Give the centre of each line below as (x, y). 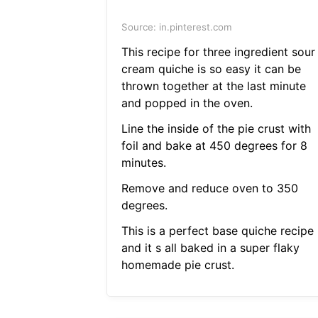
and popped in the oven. (187, 103)
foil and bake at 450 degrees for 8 (214, 146)
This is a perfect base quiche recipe (217, 231)
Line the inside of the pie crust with (216, 129)
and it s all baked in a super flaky (210, 248)
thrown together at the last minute (213, 86)
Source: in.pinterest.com (176, 27)
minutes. (143, 163)
